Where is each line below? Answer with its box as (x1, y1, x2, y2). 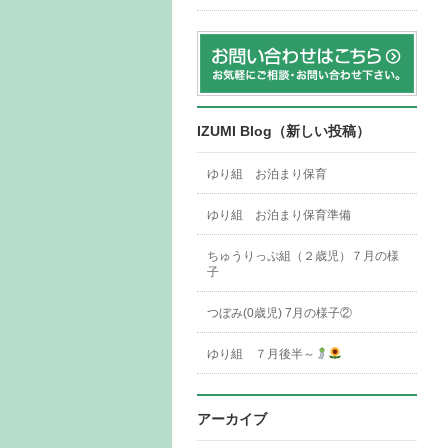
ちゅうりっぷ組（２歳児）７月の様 (207, 249, 399, 263)
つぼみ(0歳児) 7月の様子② (207, 306, 352, 320)
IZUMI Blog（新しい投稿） (197, 123, 370, 139)
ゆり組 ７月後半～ (207, 347, 315, 361)
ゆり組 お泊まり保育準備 (207, 208, 351, 222)
